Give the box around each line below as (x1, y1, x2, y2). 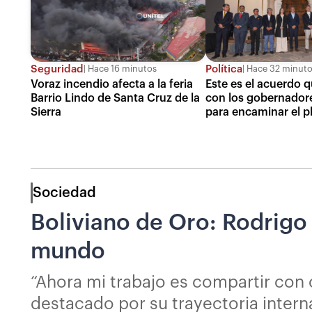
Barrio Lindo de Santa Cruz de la (31, 92, 200, 104)
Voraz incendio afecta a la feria (31, 78, 193, 90)
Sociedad (33, 185, 96, 200)
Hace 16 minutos (86, 65, 157, 74)
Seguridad (31, 63, 84, 75)
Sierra (31, 106, 61, 118)
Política (205, 63, 243, 75)
